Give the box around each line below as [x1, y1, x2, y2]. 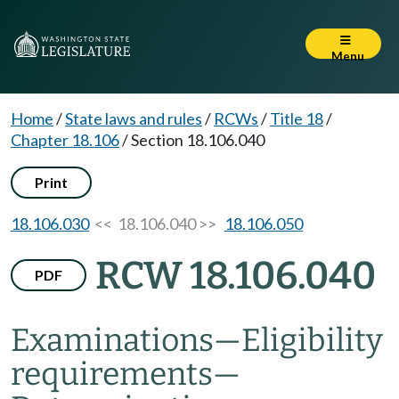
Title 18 [270, 109, 323, 128]
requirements [11, 355, 213, 393]
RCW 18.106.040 [95, 253, 376, 298]
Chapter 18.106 [11, 130, 119, 150]
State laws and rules [65, 109, 202, 128]
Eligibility [241, 322, 383, 359]
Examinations [11, 322, 214, 359]
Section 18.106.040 [131, 130, 265, 150]
